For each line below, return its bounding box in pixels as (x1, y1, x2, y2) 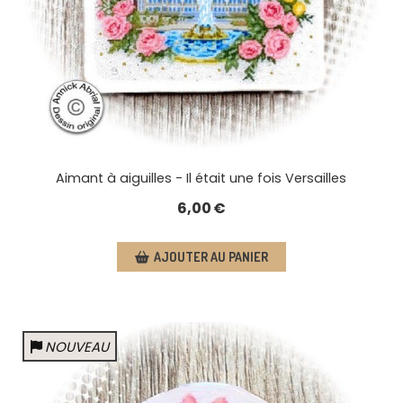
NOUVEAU (45, 337, 110, 357)
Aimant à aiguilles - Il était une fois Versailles (56, 169, 347, 188)
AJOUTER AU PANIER (153, 249, 268, 265)
